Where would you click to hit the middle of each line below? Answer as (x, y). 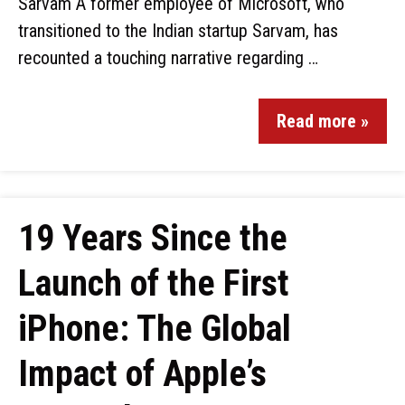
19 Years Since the (153, 238)
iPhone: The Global (155, 329)
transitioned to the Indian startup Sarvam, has (178, 31)
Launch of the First (154, 283)
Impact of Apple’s (142, 374)
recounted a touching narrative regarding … (168, 58)
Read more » (323, 121)
